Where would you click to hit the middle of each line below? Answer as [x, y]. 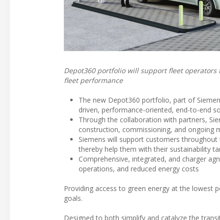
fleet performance [93, 80]
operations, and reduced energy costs [139, 168]
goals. [73, 198]
